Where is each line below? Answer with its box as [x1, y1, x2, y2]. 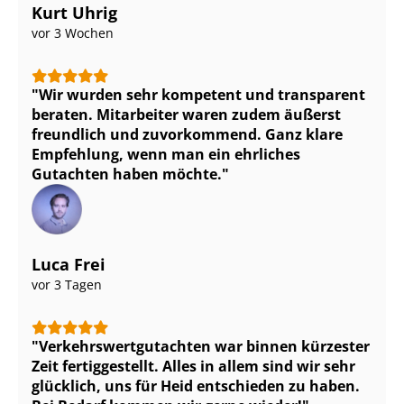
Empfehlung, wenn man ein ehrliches [32, 144, 300, 165]
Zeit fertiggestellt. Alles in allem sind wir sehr [32, 356, 355, 377]
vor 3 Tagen [32, 276, 102, 294]
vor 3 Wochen [32, 24, 114, 42]
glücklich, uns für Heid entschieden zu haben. [32, 376, 360, 397]
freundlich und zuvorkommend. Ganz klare [32, 124, 343, 145]
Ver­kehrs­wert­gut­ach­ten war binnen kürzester [39, 336, 370, 357]
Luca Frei [32, 253, 106, 276]
